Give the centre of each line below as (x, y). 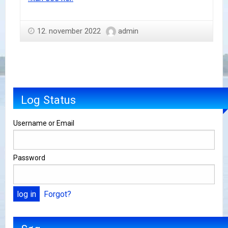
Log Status (48, 99)
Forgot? (58, 194)
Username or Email (44, 123)
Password (29, 158)
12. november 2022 (69, 31)
